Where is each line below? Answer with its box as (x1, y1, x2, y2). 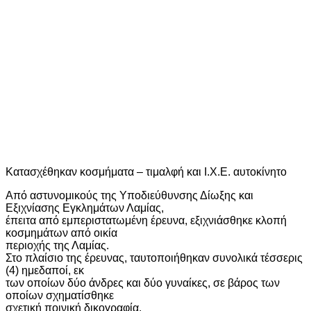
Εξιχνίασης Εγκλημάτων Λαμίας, (6, 201, 164, 214)
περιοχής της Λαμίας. (6, 239, 109, 251)
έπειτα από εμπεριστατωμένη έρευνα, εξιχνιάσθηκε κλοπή (6, 214, 287, 226)
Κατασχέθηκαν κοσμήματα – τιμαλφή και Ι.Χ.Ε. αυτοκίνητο (6, 165, 287, 178)
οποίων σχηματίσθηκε (6, 289, 114, 301)
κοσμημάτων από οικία (6, 226, 117, 239)
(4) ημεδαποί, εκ (6, 264, 84, 276)
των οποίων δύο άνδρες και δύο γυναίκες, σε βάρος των (6, 276, 280, 289)
